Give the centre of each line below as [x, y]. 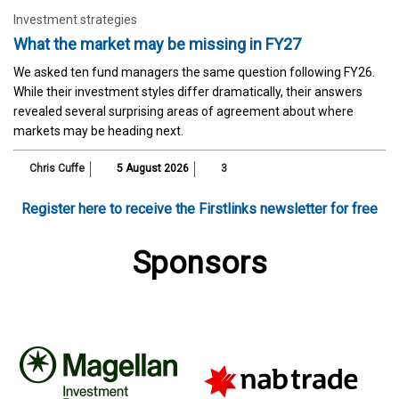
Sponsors [199, 263]
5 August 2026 [151, 168]
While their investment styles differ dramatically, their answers [188, 91]
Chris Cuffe [57, 168]
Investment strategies [75, 19]
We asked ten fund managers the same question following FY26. [194, 72]
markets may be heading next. [98, 130]
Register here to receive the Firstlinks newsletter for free [199, 208]
